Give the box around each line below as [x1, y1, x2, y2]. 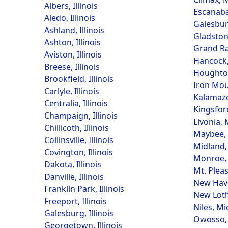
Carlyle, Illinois [44, 85, 99, 97]
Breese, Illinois [44, 61, 100, 72]
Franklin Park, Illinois [44, 183, 124, 194]
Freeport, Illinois [44, 195, 107, 207]
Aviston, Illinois [44, 49, 102, 60]
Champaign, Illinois [44, 110, 118, 121]
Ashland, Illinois [44, 24, 104, 36]
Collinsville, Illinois [44, 134, 113, 146]
